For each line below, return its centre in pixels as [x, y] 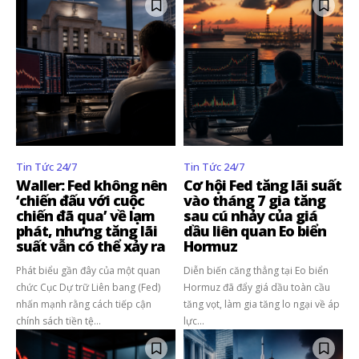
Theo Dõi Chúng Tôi [75, 69]
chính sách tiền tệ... [58, 321]
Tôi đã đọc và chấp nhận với [103, 32]
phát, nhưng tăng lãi [87, 230]
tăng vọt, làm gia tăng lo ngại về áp [262, 304]
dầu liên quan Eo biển [255, 230]
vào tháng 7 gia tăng [254, 200]
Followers [179, 164]
